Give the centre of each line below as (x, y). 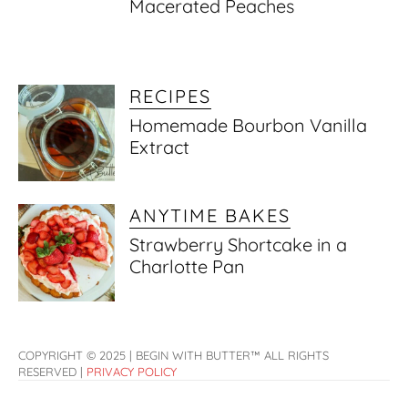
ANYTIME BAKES (210, 216)
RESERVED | (52, 371)
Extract (160, 148)
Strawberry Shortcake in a (239, 245)
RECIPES (171, 97)
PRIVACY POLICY (132, 371)
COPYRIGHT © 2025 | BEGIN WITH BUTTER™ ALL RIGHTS (173, 355)
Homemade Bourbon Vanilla (249, 126)
